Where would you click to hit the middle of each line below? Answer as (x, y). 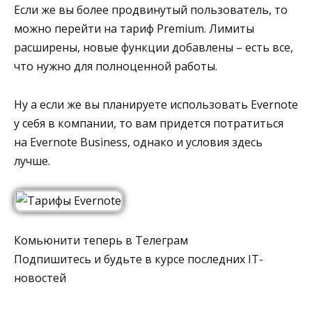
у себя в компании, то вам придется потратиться (149, 123)
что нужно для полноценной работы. (116, 67)
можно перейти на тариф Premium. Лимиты (134, 29)
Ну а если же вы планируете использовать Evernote (156, 104)
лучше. (32, 161)
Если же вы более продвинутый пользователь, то (151, 10)
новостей (40, 278)
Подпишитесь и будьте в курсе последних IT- (139, 259)
